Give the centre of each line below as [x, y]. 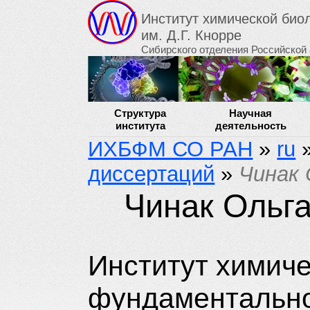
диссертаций [152, 174]
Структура [140, 113]
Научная [251, 113]
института [140, 126]
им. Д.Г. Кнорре [192, 35]
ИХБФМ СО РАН [171, 149]
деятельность [250, 126]
